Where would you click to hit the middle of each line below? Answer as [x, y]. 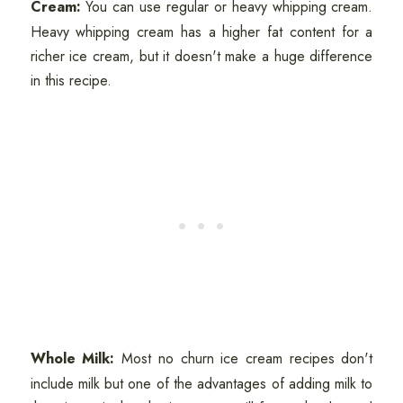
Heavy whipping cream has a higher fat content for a [201, 32]
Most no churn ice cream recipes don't [244, 359]
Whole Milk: [72, 359]
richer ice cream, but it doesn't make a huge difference [201, 57]
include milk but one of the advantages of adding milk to [201, 384]
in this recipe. [73, 81]
